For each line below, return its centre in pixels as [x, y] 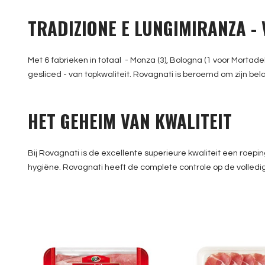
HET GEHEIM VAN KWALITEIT [130, 121]
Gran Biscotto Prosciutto [96, 183]
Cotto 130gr [96, 197]
